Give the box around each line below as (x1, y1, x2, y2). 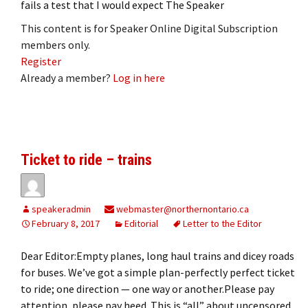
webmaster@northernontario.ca (114, 202, 249, 215)
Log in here (113, 70, 165, 85)
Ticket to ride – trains (21, 151, 152, 168)
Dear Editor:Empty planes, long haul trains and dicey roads (21, 248, 294, 263)
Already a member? (21, 70, 113, 85)
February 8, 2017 (32, 217, 100, 230)
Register (21, 54, 61, 68)
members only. (21, 37, 90, 52)
